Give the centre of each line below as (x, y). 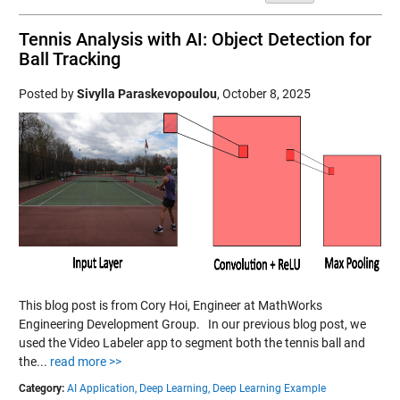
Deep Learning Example (269, 388)
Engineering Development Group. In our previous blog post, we (192, 324)
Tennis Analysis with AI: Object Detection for (195, 39)
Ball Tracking (69, 59)
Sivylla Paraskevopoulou (146, 94)
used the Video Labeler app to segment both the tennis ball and (192, 343)
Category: (41, 388)
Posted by (47, 94)
